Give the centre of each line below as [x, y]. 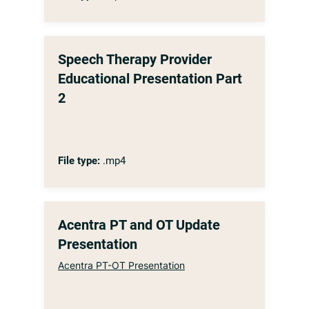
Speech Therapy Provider [135, 59]
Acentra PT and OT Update [139, 225]
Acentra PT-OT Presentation [121, 265]
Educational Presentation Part [150, 79]
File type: [79, 161]
